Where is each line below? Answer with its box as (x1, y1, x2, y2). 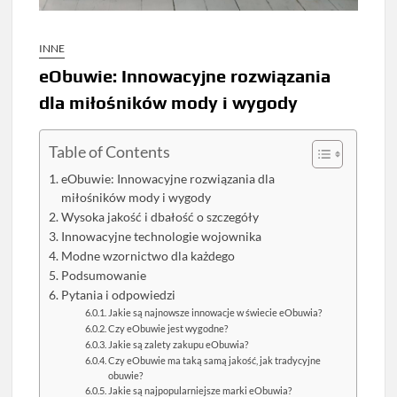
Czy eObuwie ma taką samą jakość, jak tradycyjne (108, 354, 322, 367)
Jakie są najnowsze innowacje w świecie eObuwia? (108, 307, 323, 319)
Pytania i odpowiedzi (61, 288, 176, 303)
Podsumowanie (61, 269, 147, 284)
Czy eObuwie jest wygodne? (108, 323, 229, 335)
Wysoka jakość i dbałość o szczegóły (61, 210, 260, 225)
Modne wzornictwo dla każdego (61, 249, 236, 264)
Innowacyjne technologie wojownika (61, 230, 262, 245)
